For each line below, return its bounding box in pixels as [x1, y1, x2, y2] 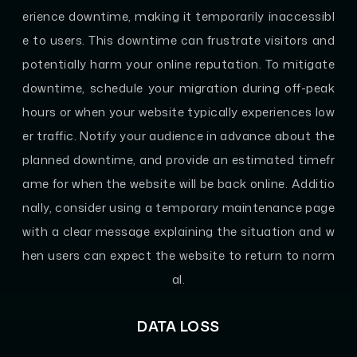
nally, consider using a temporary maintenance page [22, 198, 335, 216]
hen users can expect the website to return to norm [22, 246, 335, 264]
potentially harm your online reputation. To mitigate [22, 55, 335, 73]
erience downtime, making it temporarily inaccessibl [22, 7, 335, 25]
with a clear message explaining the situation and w [22, 222, 335, 240]
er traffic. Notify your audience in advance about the [22, 127, 335, 144]
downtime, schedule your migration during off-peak [22, 79, 335, 96]
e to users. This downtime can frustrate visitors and [22, 31, 335, 49]
